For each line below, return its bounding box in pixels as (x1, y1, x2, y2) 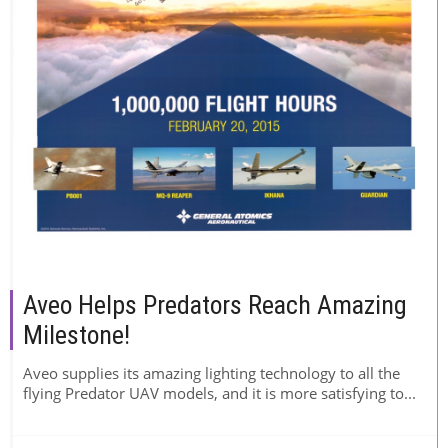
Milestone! (23, 319, 130, 350)
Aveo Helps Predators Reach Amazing (23, 289, 407, 320)
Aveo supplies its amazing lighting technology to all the (23, 362, 400, 383)
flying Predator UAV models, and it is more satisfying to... (23, 382, 416, 403)
